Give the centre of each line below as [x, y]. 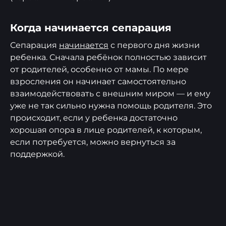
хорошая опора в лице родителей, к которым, [106, 130]
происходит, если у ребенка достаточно [94, 118]
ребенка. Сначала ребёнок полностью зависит [108, 58]
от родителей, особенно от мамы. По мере [99, 70]
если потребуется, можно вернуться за [93, 142]
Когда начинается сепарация [91, 28]
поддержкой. [37, 154]
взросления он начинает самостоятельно [98, 82]
